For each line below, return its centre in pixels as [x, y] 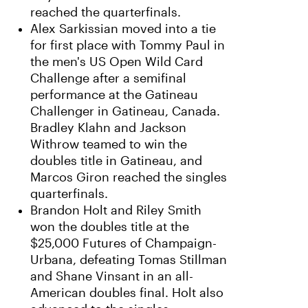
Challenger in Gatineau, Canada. [125, 111]
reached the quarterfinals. [106, 12]
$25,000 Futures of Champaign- [123, 243]
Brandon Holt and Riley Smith [116, 210]
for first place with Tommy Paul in [128, 45]
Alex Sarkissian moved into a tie [123, 29]
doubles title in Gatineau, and [116, 161]
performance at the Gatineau [114, 95]
